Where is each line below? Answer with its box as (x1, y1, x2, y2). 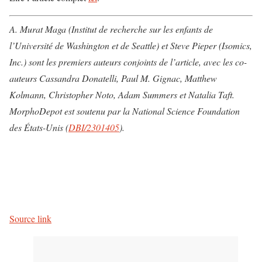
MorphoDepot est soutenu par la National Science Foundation (9, 104, 240, 117)
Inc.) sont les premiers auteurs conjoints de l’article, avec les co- (9, 55, 247, 68)
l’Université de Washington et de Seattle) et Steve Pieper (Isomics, (9, 39, 252, 51)
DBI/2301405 (68, 120, 119, 133)
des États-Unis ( (9, 120, 68, 133)
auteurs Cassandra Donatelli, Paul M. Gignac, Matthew (9, 71, 217, 84)
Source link (9, 212, 51, 225)
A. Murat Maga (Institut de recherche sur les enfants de (9, 22, 213, 35)
